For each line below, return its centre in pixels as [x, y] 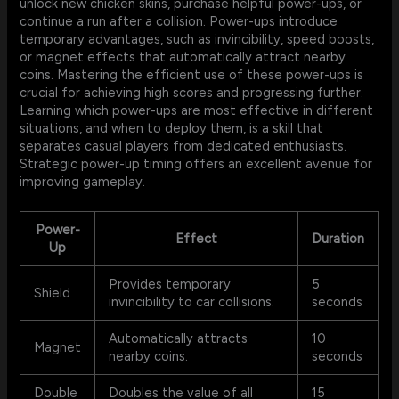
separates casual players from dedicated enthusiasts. [183, 147]
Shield [53, 293]
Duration [338, 239]
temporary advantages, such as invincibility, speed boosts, [197, 40]
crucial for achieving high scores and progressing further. [192, 93]
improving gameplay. [83, 182]
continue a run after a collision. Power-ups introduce [179, 22]
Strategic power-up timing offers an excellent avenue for [196, 164]
